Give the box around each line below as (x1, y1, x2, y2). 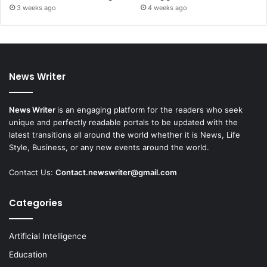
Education (9, 249, 47, 259)
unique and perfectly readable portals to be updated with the (9, 117, 238, 127)
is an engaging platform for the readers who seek (57, 104, 243, 114)
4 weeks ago (148, 3, 188, 12)
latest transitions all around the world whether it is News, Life (9, 129, 240, 139)
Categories (9, 196, 63, 209)
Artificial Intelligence (9, 231, 86, 241)
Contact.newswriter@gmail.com (55, 167, 177, 177)
